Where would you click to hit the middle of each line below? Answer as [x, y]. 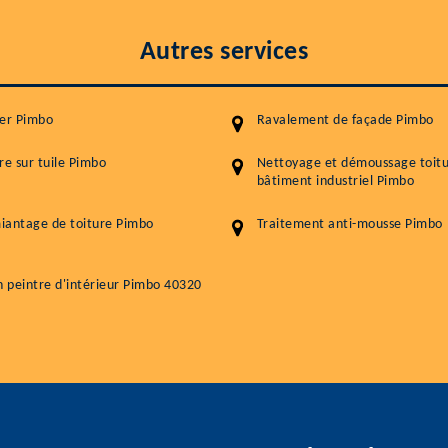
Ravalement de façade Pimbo [345, 121]
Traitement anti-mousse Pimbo [349, 225]
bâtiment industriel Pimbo [335, 182]
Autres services [224, 53]
